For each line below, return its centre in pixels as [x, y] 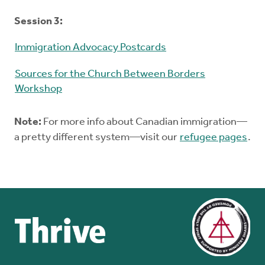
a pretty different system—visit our [97, 137]
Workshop [38, 89]
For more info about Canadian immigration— [144, 122]
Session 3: [38, 21]
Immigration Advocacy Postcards [91, 47]
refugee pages [214, 137]
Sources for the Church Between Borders [110, 74]
